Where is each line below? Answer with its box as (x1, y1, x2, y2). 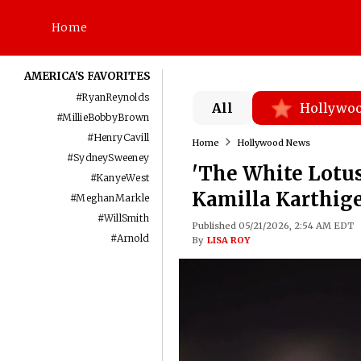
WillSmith (104, 212, 150, 224)
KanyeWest (96, 172, 150, 184)
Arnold (116, 232, 150, 244)
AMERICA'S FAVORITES (24, 69, 151, 83)
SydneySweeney (73, 151, 150, 164)
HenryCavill (93, 131, 150, 143)
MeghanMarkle (76, 192, 150, 204)
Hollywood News (236, 137, 310, 148)
